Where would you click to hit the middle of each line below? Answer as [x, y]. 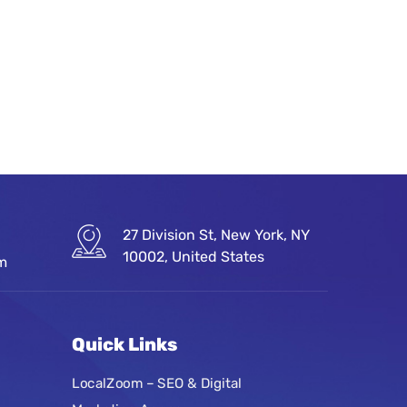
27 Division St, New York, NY [217, 235]
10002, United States [194, 257]
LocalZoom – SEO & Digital [156, 383]
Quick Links [124, 345]
